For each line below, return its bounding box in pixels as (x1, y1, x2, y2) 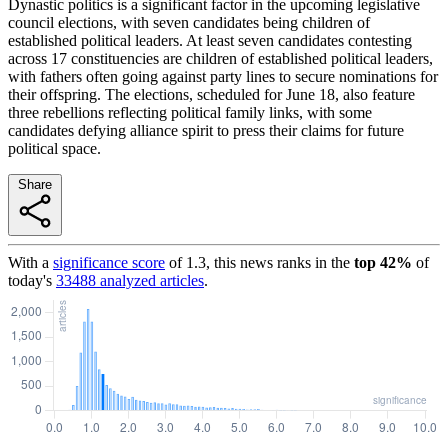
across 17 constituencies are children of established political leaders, (8, 49, 433, 67)
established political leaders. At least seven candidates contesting (8, 31, 412, 49)
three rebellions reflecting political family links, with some (8, 103, 372, 121)
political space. (8, 139, 101, 157)
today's (8, 271, 52, 289)
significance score (53, 253, 165, 271)
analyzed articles (96, 271, 204, 289)
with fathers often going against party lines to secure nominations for (8, 67, 438, 85)
